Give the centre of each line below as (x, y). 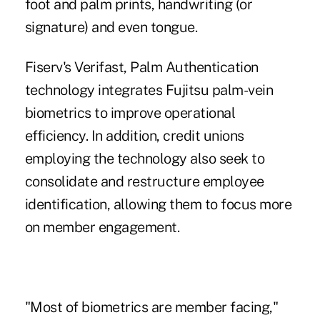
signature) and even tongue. (111, 27)
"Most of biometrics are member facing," (151, 307)
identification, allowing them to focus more (158, 205)
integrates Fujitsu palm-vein (184, 90)
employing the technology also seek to (145, 159)
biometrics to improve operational (130, 113)
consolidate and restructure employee (144, 182)
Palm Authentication (194, 67)
